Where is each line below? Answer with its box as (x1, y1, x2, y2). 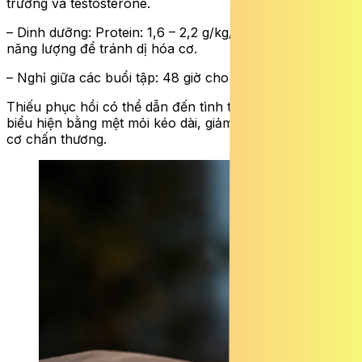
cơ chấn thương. (6, 131, 107, 148)
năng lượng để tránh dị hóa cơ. (6, 40, 197, 57)
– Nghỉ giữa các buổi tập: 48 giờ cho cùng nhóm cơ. (6, 69, 326, 86)
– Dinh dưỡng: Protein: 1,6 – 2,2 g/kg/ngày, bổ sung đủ (6, 24, 340, 41)
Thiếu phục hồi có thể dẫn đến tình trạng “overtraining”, (6, 99, 350, 116)
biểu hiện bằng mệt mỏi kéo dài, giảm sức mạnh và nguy (6, 115, 351, 132)
